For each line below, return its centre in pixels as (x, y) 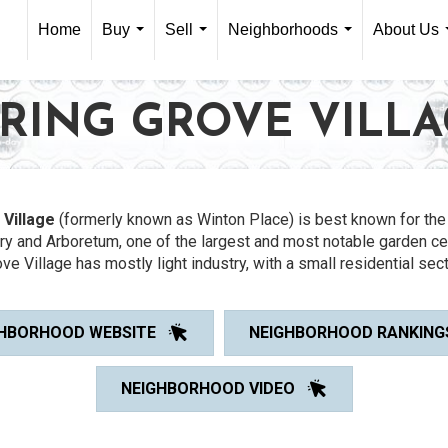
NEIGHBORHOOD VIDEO (207, 388)
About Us (406, 29)
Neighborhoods (283, 29)
